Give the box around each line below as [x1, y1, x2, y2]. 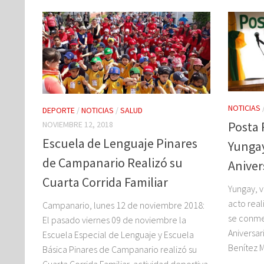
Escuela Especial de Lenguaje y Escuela [42, 228, 194, 240]
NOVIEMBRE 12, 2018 [42, 118, 113, 130]
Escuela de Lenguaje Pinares [42, 134, 197, 151]
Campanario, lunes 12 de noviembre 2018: [42, 199, 204, 211]
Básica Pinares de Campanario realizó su [42, 243, 197, 255]
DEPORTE [42, 104, 75, 115]
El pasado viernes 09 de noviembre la [42, 213, 186, 226]
